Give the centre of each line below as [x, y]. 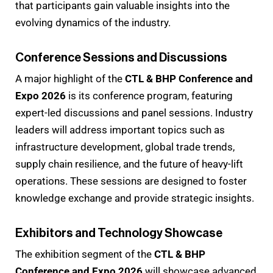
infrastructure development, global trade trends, [125, 147]
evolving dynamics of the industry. [93, 22]
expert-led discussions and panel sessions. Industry [134, 112]
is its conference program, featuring [149, 95]
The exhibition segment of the [85, 254]
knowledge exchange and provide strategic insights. [135, 198]
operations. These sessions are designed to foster [131, 181]
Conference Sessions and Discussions [121, 58]
